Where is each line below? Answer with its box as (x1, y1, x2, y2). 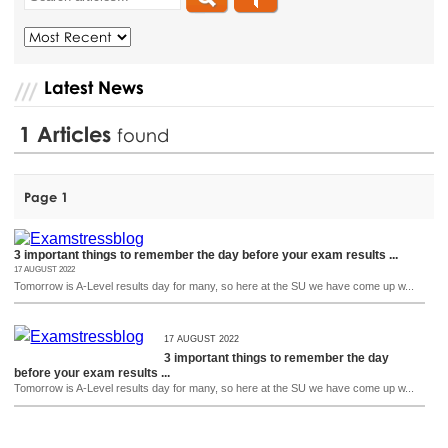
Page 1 (24, 188, 69, 205)
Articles (37, 120, 118, 147)
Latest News (44, 75, 145, 98)
